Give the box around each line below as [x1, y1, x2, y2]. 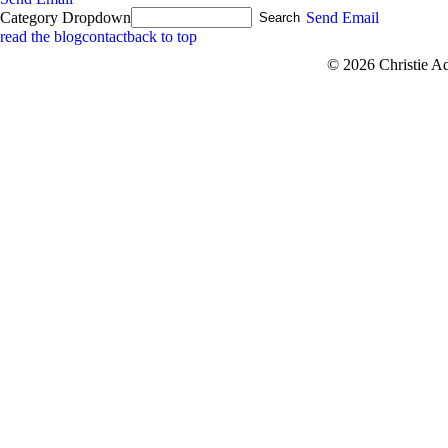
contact [82, 28, 127, 45]
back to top [127, 28, 197, 45]
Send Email [306, 9, 380, 26]
